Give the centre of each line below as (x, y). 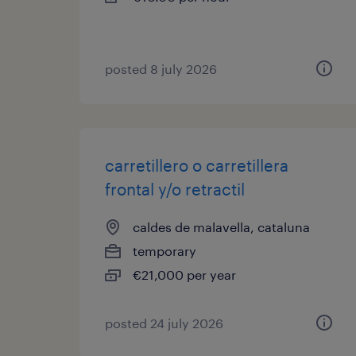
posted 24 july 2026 (164, 323)
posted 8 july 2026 (161, 69)
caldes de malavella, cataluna (221, 227)
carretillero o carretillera (197, 165)
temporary (164, 251)
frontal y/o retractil (175, 189)
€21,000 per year (184, 275)
